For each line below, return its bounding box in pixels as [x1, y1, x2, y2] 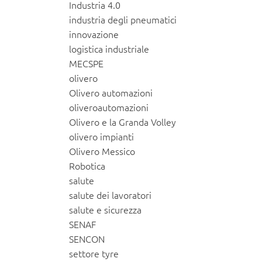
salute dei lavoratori [68, 188, 151, 202]
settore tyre [68, 247, 119, 260]
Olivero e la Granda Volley [68, 115, 176, 129]
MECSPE [68, 57, 104, 70]
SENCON [68, 232, 105, 246]
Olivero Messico [68, 144, 135, 158]
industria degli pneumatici [68, 13, 177, 26]
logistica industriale [68, 42, 149, 56]
